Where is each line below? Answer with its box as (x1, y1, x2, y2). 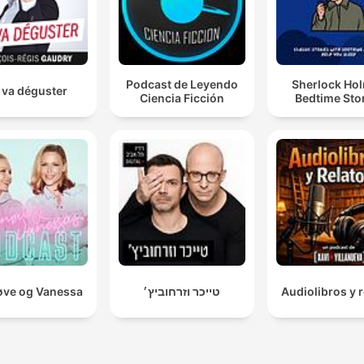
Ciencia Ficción (139, 90, 224, 105)
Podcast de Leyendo (125, 76, 238, 91)
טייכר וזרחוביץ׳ (143, 284, 221, 298)
